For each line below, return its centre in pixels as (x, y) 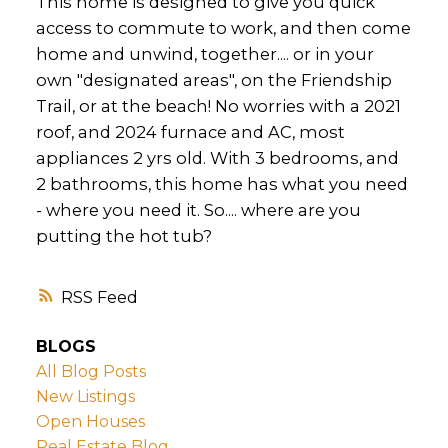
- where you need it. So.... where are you (198, 210)
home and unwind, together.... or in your (204, 54)
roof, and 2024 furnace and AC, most (190, 132)
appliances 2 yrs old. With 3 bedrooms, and (217, 158)
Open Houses (90, 421)
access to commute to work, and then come (223, 28)
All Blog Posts (90, 371)
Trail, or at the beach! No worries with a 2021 (218, 106)
